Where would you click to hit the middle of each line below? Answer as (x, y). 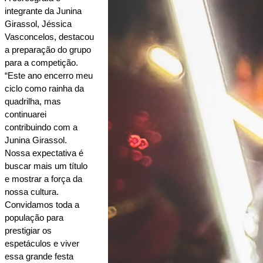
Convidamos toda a (42, 205)
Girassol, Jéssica (38, 24)
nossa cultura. (32, 192)
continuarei (26, 114)
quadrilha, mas (33, 101)
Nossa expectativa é (44, 153)
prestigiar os (28, 230)
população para (34, 218)
